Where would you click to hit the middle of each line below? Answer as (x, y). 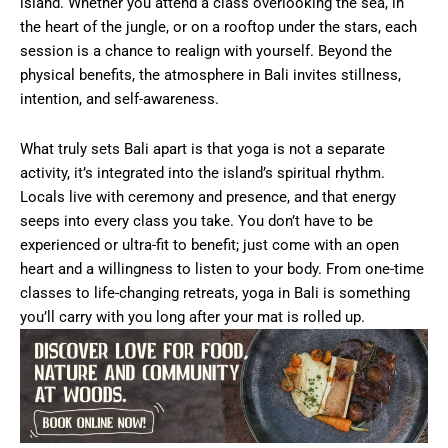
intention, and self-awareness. (119, 99)
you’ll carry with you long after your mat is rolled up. (192, 316)
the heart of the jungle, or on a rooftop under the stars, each (218, 27)
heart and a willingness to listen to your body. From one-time (222, 268)
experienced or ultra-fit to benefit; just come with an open (209, 244)
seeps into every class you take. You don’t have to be (196, 220)
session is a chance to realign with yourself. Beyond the (206, 51)
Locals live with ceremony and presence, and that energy (208, 196)
